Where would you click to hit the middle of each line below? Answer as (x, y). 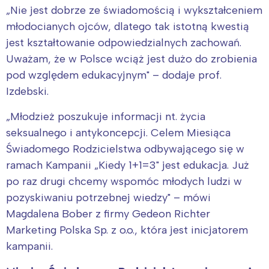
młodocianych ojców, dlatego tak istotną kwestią (128, 26)
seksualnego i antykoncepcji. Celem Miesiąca (118, 132)
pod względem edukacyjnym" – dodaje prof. (114, 75)
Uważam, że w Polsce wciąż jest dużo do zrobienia (131, 59)
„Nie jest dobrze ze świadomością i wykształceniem (134, 10)
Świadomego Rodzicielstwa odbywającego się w (125, 149)
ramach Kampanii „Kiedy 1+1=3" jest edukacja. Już (128, 165)
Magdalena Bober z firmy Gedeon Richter (108, 213)
